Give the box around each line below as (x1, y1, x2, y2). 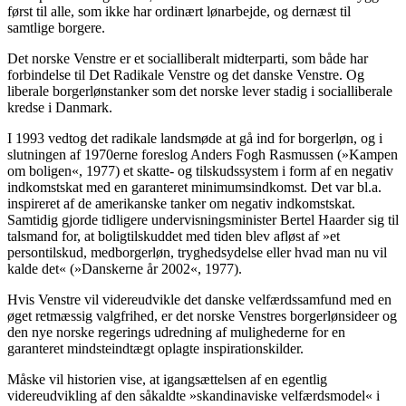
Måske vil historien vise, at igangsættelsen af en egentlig (7, 372, 327, 388)
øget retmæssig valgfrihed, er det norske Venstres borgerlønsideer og (7, 308, 397, 324)
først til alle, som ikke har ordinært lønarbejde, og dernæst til (7, 4, 351, 20)
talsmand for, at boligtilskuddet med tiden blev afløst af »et (7, 228, 340, 245)
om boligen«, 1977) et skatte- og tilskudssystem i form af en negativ (7, 163, 393, 179)
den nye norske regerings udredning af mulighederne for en (7, 324, 345, 341)
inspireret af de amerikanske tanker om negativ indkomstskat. (7, 196, 355, 212)
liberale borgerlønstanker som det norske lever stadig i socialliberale (7, 83, 392, 100)
